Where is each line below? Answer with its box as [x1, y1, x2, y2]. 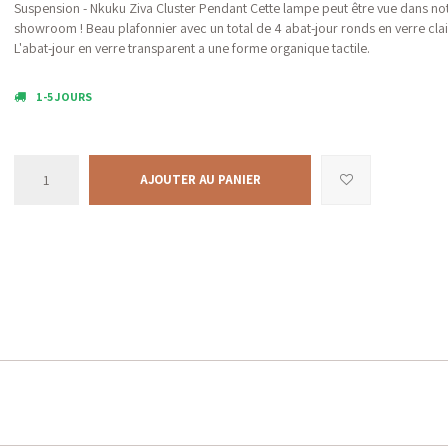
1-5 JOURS [35, 89, 92, 104]
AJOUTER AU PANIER [139, 171, 261, 188]
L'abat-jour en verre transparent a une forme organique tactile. [13, 39, 370, 57]
